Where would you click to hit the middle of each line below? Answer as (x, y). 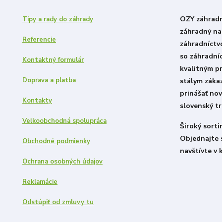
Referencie (39, 40)
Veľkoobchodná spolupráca (64, 121)
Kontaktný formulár (53, 60)
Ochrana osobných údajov (62, 162)
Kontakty (37, 101)
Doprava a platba (49, 81)
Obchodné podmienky (56, 141)
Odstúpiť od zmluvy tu (58, 202)
